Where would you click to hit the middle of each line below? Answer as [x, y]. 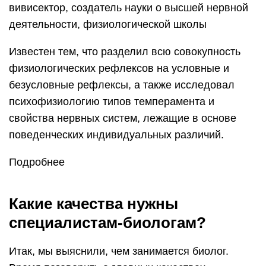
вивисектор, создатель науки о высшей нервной [129, 8]
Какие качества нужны [94, 204]
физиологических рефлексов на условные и [119, 69]
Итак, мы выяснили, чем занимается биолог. [119, 251]
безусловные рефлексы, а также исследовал [122, 85]
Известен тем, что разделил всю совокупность [125, 52]
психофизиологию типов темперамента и [112, 102]
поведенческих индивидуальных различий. [116, 135]
